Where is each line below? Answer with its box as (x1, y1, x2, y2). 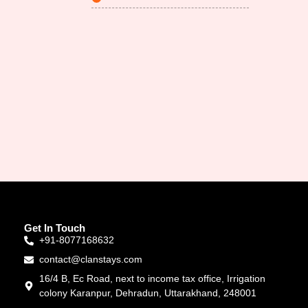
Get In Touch (23, 222, 85, 234)
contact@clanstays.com (39, 254, 143, 265)
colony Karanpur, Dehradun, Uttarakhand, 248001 (39, 287, 257, 299)
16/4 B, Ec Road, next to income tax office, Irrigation (39, 273, 266, 285)
